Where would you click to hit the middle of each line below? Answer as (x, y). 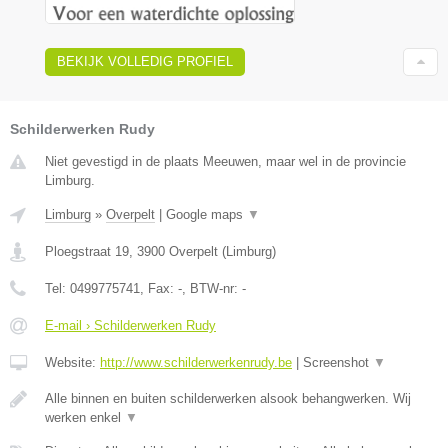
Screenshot (338, 362)
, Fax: (159, 288)
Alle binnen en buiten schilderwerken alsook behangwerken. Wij (228, 398)
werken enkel (85, 417)
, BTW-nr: (212, 288)
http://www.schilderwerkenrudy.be (196, 362)
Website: (72, 362)
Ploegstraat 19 (87, 251)
